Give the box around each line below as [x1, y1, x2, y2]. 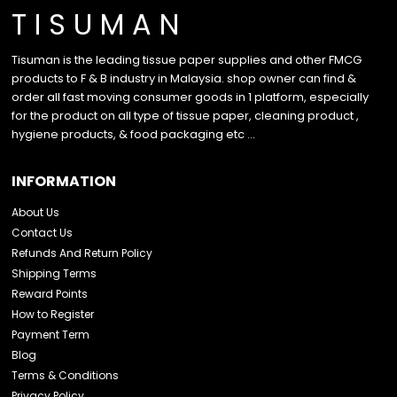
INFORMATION [12, 171, 117, 192]
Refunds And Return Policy [12, 245, 153, 261]
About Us [12, 205, 60, 221]
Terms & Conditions [12, 368, 120, 384]
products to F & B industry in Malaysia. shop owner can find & [12, 70, 357, 88]
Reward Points [12, 286, 89, 302]
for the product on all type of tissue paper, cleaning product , [12, 107, 360, 125]
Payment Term [12, 327, 90, 343]
